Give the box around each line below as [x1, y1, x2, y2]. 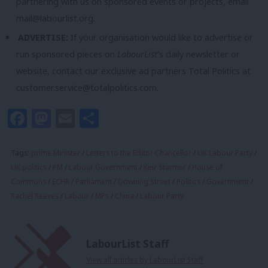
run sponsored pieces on [16, 48, 117, 60]
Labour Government [69, 162, 138, 172]
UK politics [11, 162, 47, 172]
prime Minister [31, 147, 80, 158]
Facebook [27, 105, 115, 131]
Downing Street [118, 176, 170, 187]
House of [192, 162, 223, 172]
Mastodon [51, 105, 144, 131]
